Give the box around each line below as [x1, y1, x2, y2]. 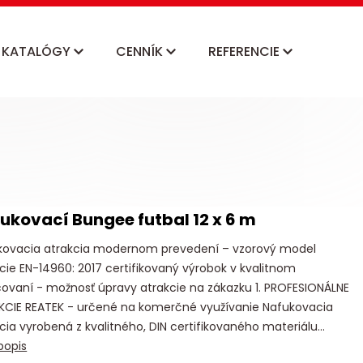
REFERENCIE [208, 42, 283, 61]
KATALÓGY [2, 42, 74, 61]
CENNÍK [116, 42, 166, 61]
